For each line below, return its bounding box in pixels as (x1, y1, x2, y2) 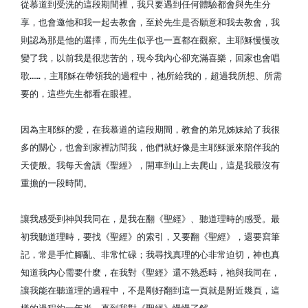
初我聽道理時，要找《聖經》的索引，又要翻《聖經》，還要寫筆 (21, 232, 280, 242)
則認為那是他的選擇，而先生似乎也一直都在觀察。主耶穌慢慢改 (21, 35, 280, 45)
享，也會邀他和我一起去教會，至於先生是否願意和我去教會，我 (21, 17, 280, 27)
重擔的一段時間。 (21, 178, 92, 188)
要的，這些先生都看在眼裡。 (21, 89, 137, 99)
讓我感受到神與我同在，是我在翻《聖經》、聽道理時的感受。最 (21, 214, 280, 224)
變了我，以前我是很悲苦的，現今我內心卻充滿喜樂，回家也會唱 (21, 53, 280, 63)
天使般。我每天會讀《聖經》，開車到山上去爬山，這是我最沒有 (21, 160, 280, 170)
